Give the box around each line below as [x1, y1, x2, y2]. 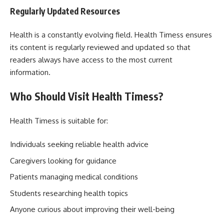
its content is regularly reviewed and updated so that [10, 42, 190, 52]
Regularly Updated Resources [10, 5, 120, 16]
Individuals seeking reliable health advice [10, 139, 148, 149]
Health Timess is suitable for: [10, 115, 108, 125]
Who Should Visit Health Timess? [10, 89, 163, 103]
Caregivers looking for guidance [10, 155, 116, 165]
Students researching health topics [10, 188, 128, 198]
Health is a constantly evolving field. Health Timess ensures [10, 29, 212, 39]
